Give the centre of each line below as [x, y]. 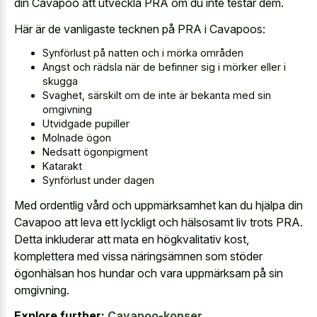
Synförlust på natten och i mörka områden [143, 53]
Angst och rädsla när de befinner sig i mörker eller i [164, 67]
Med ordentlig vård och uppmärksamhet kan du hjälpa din [158, 205]
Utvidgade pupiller [86, 124]
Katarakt [62, 166]
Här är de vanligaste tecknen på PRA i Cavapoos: [140, 29]
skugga [60, 81]
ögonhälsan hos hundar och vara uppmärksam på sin [149, 273]
